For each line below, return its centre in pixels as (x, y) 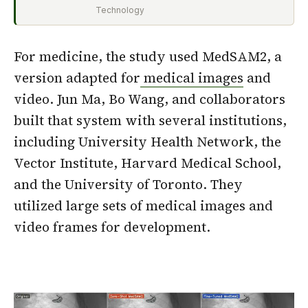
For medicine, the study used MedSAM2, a (148, 56)
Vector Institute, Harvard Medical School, (147, 163)
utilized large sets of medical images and (143, 205)
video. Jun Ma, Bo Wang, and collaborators (150, 99)
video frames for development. (112, 227)
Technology (120, 10)
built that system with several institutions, (150, 120)
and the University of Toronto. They (128, 184)
